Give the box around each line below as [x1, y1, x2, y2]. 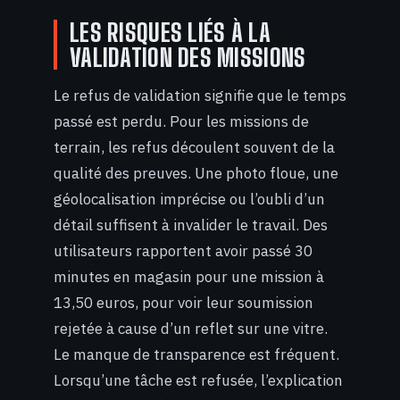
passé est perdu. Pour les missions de [54, 112, 309, 132]
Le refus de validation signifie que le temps [54, 86, 346, 106]
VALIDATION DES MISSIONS [70, 41, 306, 72]
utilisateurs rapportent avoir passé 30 [54, 241, 312, 262]
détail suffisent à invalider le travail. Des [54, 215, 328, 236]
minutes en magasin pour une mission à [54, 267, 324, 287]
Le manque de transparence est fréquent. [54, 345, 339, 365]
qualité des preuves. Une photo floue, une [54, 163, 338, 184]
